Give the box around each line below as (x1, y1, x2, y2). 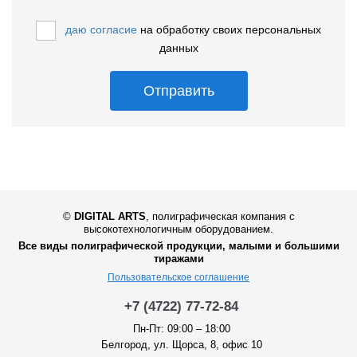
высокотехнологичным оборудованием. (84, 222, 273, 235)
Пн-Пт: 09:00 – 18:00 (132, 322, 230, 335)
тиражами (153, 252, 204, 265)
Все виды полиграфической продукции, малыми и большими (18, 239, 339, 252)
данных (159, 41, 198, 54)
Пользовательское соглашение (108, 271, 249, 283)
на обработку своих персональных (137, 22, 321, 36)
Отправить (143, 82, 214, 99)
